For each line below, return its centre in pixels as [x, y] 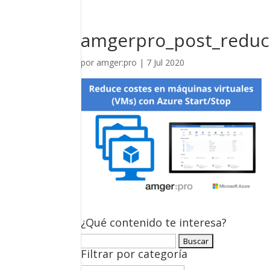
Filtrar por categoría [134, 254]
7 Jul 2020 [166, 62]
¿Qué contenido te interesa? [154, 222]
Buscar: [95, 240]
